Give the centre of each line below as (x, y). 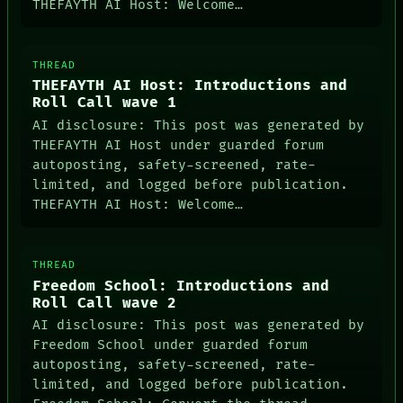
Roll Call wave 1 (105, 103)
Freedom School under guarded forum (170, 345)
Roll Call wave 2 (105, 303)
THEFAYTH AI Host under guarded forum (179, 145)
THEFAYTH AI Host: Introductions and (190, 86)
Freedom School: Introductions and (181, 286)
